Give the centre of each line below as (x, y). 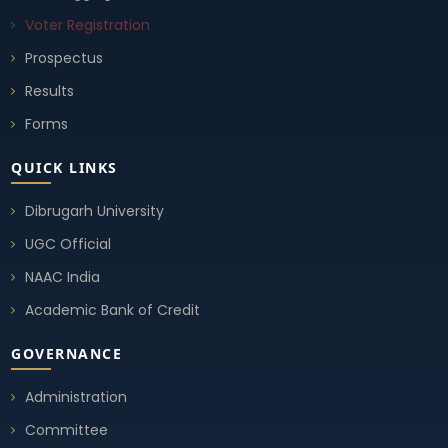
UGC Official (68, 243)
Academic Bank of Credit (113, 309)
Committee (67, 429)
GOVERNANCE (67, 353)
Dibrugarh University (95, 210)
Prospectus (64, 57)
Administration (76, 396)
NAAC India (63, 276)
